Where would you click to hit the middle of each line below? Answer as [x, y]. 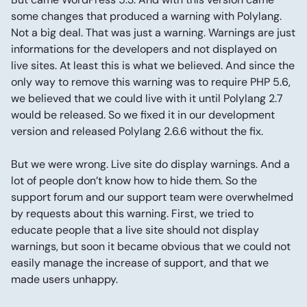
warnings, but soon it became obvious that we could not [151, 246]
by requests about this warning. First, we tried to [132, 213]
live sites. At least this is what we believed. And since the [153, 65]
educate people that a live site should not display [135, 230]
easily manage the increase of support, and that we [140, 263]
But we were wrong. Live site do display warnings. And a [150, 164]
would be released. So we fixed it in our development [143, 115]
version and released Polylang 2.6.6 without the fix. [137, 131]
